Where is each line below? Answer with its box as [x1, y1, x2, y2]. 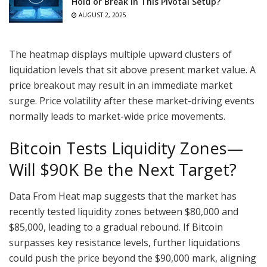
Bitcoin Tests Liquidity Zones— [9, 136, 243, 159]
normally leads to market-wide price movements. [9, 110, 225, 123]
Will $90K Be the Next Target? [9, 158, 237, 181]
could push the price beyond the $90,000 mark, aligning [9, 252, 256, 265]
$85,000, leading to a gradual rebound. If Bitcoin [9, 221, 223, 234]
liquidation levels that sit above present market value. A [9, 63, 256, 77]
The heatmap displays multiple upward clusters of [9, 48, 232, 61]
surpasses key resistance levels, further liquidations [9, 236, 240, 250]
